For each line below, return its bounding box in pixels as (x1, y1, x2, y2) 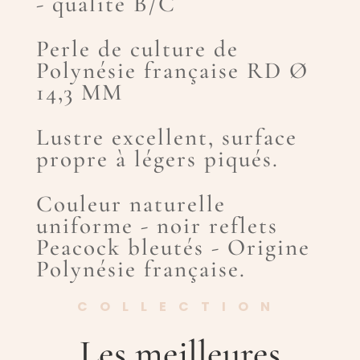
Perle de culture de (35, 35, 239, 63)
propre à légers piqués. (35, 145, 279, 174)
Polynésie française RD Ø (35, 56, 309, 85)
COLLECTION (77, 297, 283, 317)
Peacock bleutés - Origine (35, 233, 310, 262)
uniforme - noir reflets (35, 211, 278, 240)
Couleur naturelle (35, 190, 226, 219)
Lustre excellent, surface (35, 123, 297, 152)
